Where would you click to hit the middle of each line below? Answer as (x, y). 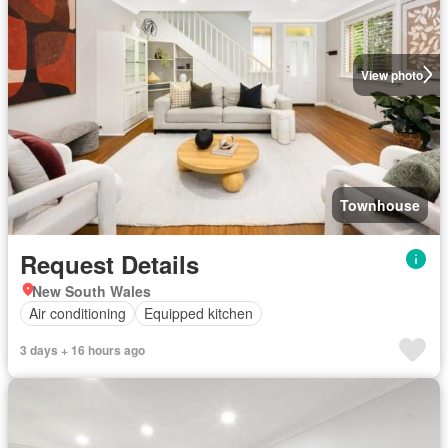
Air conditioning (77, 313)
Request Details (109, 263)
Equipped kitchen (198, 313)
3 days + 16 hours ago (82, 349)
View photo (391, 74)
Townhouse (380, 204)
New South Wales (91, 290)
